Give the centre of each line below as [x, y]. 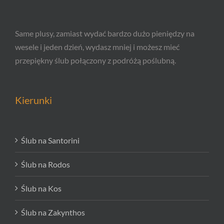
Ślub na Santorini [50, 140]
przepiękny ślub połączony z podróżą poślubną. [95, 60]
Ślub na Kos [41, 188]
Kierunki [33, 100]
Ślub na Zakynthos [53, 212]
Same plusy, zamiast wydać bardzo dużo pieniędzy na [105, 33]
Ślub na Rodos [45, 164]
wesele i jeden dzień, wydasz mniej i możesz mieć [97, 47]
